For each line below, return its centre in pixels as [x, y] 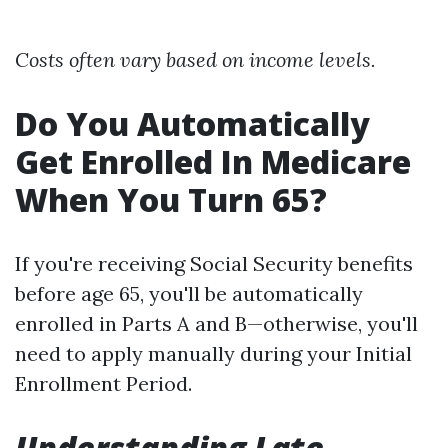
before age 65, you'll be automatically [189, 293]
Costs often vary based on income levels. [195, 59]
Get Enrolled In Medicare [213, 161]
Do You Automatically [192, 123]
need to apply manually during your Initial [213, 353]
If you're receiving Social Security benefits [214, 263]
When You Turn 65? [171, 199]
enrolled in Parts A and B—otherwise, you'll [216, 323]
